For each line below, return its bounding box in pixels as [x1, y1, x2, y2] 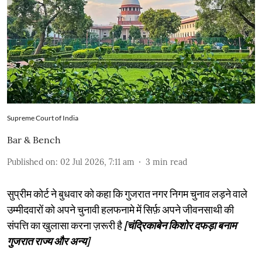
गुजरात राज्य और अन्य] [7, 234, 89, 247]
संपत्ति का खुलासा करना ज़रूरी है [7, 218, 124, 232]
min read [153, 156, 187, 167]
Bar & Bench [7, 133, 61, 146]
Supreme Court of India [7, 113, 78, 122]
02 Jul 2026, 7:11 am [60, 156, 135, 167]
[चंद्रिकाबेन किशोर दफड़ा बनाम [124, 218, 236, 232]
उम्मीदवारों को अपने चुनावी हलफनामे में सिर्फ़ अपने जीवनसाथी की [7, 202, 234, 216]
